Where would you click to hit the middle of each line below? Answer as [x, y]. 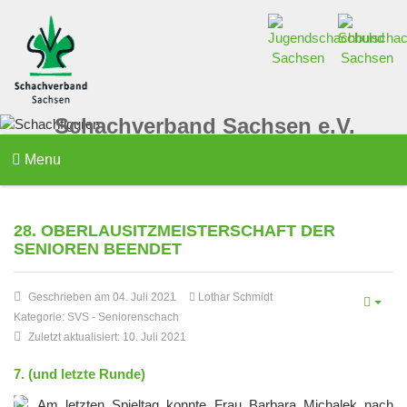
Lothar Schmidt [235, 298]
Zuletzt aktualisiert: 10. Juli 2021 [107, 338]
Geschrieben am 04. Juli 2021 [102, 298]
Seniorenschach [139, 318]
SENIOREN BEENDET [98, 249]
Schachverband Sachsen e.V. [205, 126]
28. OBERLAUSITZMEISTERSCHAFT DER [174, 231]
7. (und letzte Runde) [79, 374]
